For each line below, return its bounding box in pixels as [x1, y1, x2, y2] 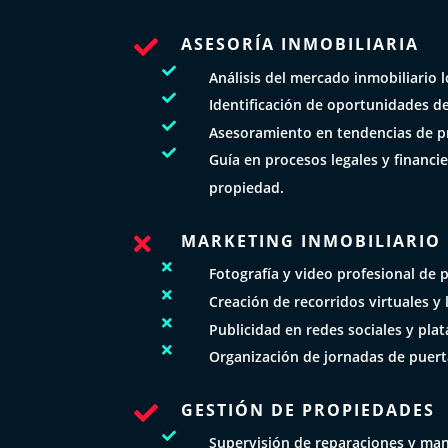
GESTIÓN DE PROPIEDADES [181, 398, 436, 421]
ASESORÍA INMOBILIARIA [181, 33, 420, 56]
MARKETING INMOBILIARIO [181, 229, 442, 252]
